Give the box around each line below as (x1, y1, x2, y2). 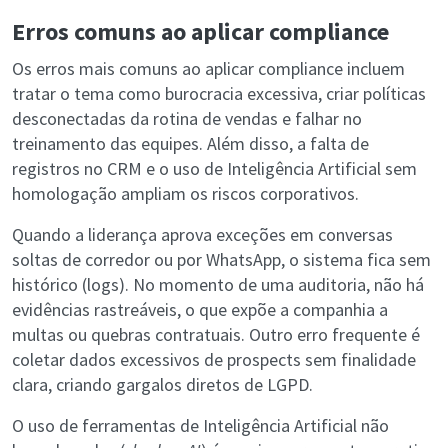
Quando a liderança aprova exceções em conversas (12, 223, 393, 247)
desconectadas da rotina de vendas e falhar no (12, 107, 362, 131)
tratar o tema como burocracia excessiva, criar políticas (12, 82, 426, 106)
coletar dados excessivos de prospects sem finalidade (12, 348, 416, 372)
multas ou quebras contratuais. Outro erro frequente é (12, 323, 420, 347)
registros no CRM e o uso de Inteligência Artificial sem (12, 157, 417, 181)
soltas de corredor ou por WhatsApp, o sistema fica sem (12, 248, 431, 272)
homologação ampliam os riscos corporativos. (12, 182, 359, 206)
